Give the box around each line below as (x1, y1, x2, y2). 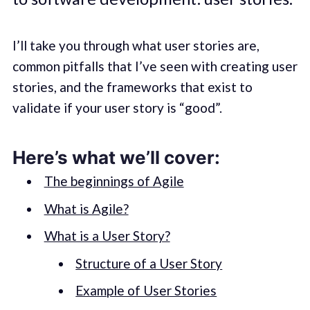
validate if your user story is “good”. (12, 100, 222, 116)
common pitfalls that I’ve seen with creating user (12, 58, 298, 75)
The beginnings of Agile (44, 173, 184, 190)
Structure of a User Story (75, 255, 223, 271)
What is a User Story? (44, 228, 170, 244)
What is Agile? (44, 200, 129, 217)
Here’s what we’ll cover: (12, 146, 220, 168)
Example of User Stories (75, 282, 217, 299)
